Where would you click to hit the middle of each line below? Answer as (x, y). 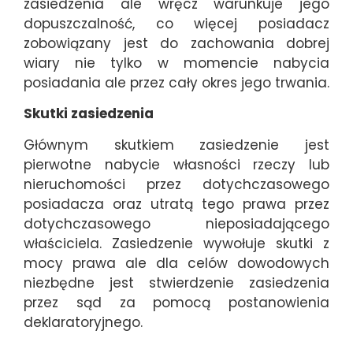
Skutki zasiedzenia (89, 114)
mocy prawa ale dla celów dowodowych (176, 263)
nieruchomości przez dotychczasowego (176, 184)
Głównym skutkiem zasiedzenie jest (176, 145)
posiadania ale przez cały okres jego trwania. (176, 82)
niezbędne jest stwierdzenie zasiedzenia (176, 282)
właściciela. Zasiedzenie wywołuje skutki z (176, 243)
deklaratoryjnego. (83, 322)
